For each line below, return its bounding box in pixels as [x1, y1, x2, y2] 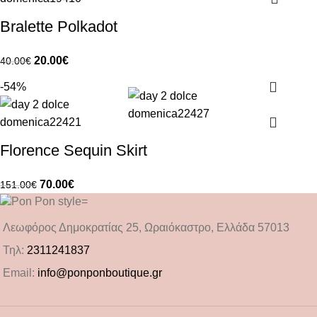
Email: [3, 266, 38, 279]
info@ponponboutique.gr [38, 266, 162, 279]
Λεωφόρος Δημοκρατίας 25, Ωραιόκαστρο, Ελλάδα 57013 [3, 221, 289, 234]
